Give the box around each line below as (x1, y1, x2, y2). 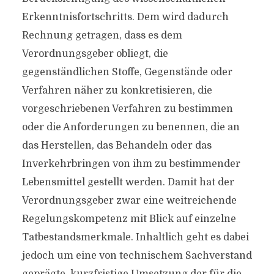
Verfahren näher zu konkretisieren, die (21, 85, 212, 96)
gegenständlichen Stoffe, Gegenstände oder (21, 67, 232, 78)
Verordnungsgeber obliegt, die (21, 48, 168, 59)
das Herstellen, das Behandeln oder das (21, 140, 212, 151)
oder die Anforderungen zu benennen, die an (21, 122, 240, 133)
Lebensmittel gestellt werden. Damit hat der (21, 177, 234, 188)
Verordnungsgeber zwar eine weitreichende (21, 195, 237, 206)
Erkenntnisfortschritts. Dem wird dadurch (21, 12, 229, 23)
